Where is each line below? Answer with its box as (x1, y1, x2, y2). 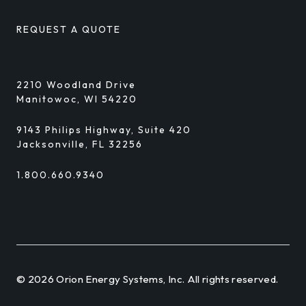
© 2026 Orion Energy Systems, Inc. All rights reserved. (16, 273, 279, 286)
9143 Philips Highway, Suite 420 (16, 124, 191, 137)
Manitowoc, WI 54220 (16, 93, 137, 106)
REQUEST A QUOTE (16, 23, 121, 36)
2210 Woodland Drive (16, 79, 136, 92)
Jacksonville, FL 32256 (16, 138, 143, 151)
